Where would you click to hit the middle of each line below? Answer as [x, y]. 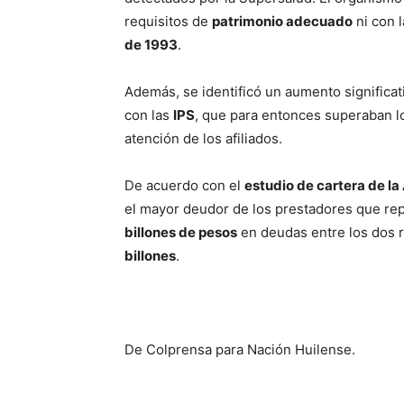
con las [149, 115]
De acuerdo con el [184, 185]
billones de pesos [181, 232]
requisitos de [168, 21]
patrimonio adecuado [282, 21]
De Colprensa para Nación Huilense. [240, 349]
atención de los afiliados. [203, 138]
